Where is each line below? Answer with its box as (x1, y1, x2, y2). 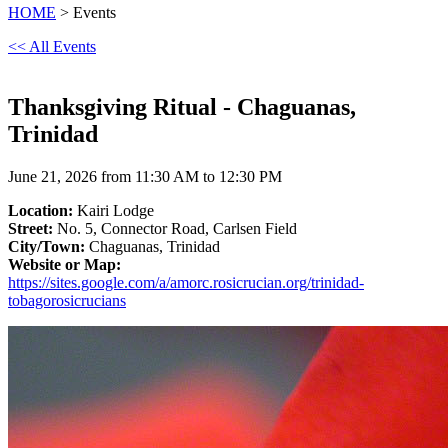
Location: (8, 201, 73, 219)
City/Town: (8, 237, 85, 255)
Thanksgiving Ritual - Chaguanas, (8, 93, 356, 120)
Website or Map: (8, 255, 121, 273)
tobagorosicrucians (8, 291, 126, 309)
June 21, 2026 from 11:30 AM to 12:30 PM (8, 167, 282, 185)
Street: (8, 219, 53, 237)
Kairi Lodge (73, 201, 154, 219)
